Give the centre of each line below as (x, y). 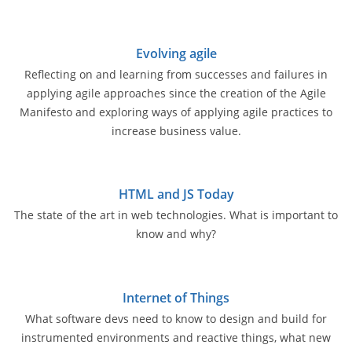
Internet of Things (176, 298)
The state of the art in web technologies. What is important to (176, 215)
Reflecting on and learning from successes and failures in (176, 74)
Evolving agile (176, 53)
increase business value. (176, 130)
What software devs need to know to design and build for (176, 319)
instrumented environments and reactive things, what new (176, 338)
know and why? (176, 234)
